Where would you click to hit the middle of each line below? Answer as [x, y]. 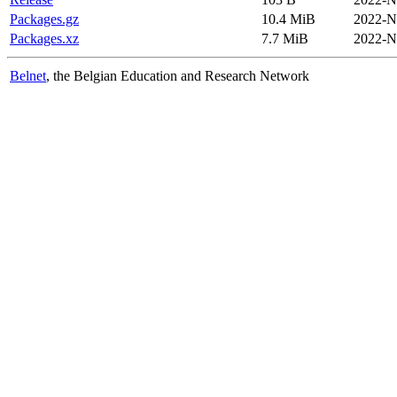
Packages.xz [44, 38]
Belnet [28, 75]
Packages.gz [44, 19]
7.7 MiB [285, 38]
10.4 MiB [288, 19]
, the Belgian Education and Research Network [178, 75]
